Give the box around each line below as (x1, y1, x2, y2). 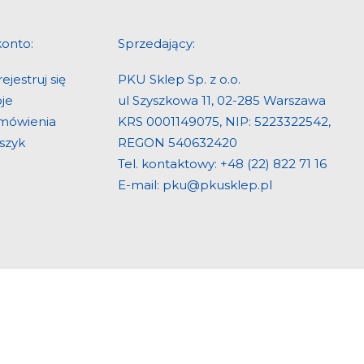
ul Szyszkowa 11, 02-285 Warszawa (118, 93, 326, 108)
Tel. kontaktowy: (118, 156, 220, 171)
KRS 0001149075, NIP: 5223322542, (118, 114, 331, 129)
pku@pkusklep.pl (162, 177, 272, 193)
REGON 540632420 (118, 135, 237, 150)
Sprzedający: (118, 36, 195, 51)
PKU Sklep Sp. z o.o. (118, 71, 240, 87)
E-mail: (118, 177, 162, 193)
